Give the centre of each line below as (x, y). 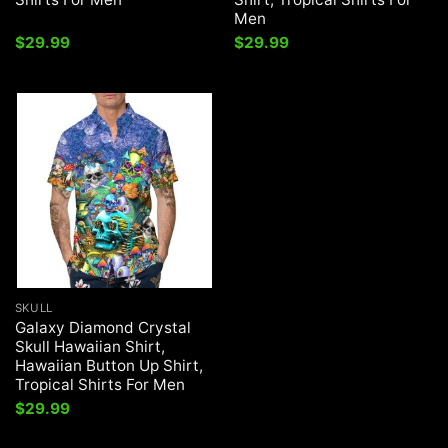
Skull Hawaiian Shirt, (89, 347)
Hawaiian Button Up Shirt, (108, 366)
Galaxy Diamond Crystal (102, 328)
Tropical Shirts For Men (99, 385)
